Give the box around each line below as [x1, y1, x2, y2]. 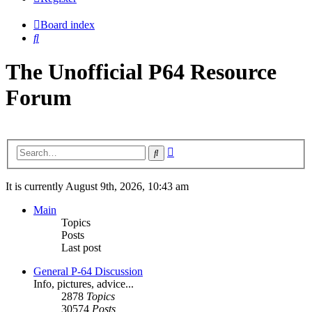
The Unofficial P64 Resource [6, 59, 276, 85]
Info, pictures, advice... [33, 278, 134, 290]
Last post [61, 242, 101, 254]
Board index [40, 19, 95, 31]
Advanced [173, 143, 219, 156]
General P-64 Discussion [33, 265, 143, 278]
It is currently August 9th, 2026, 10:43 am [6, 180, 189, 193]
